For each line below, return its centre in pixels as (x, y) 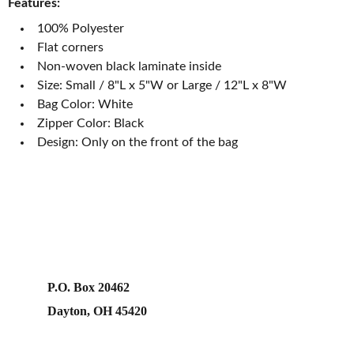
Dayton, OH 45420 (97, 311)
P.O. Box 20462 (88, 287)
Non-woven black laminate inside (129, 66)
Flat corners (70, 47)
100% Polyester (81, 28)
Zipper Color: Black (90, 123)
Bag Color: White (85, 104)
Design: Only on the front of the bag (137, 142)
